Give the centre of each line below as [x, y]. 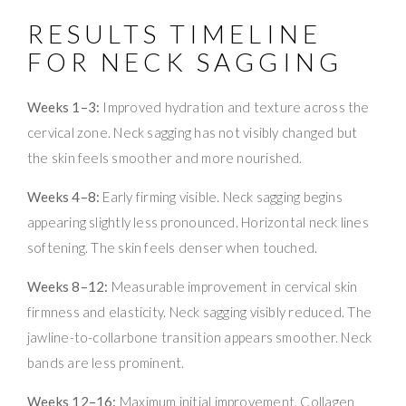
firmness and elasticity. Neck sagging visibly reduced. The [200, 312]
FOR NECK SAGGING [185, 62]
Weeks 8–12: [68, 287]
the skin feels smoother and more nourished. [165, 158]
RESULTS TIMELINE [174, 34]
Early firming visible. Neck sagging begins [221, 197]
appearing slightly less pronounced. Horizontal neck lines [198, 222]
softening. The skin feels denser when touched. [173, 248]
